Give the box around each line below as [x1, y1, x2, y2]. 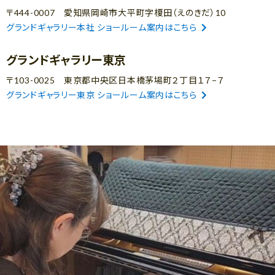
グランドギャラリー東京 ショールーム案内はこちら [6, 89, 197, 100]
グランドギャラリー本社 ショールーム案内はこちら [6, 21, 197, 33]
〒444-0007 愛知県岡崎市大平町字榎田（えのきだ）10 [6, 7, 226, 18]
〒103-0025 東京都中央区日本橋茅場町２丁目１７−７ [6, 74, 225, 85]
